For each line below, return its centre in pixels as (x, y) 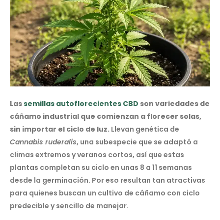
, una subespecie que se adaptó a (137, 142)
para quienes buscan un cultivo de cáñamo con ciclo (105, 193)
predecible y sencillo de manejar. (69, 206)
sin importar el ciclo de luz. (60, 129)
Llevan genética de (144, 129)
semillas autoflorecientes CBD (80, 103)
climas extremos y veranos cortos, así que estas (97, 154)
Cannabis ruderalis (43, 142)
